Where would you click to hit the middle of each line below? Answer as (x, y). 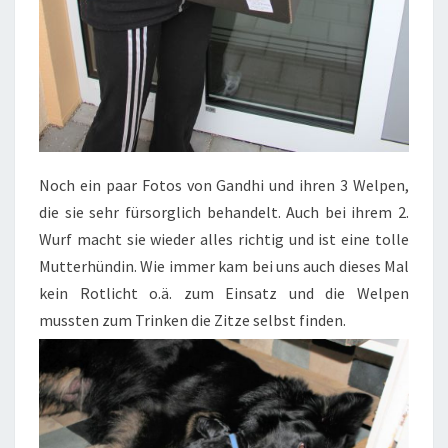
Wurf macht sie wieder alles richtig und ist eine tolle (224, 239)
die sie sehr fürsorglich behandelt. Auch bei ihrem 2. (224, 212)
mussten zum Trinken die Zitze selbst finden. (192, 320)
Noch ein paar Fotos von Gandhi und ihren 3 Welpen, (224, 185)
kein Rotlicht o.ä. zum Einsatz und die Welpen (224, 293)
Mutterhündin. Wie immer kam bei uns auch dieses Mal (224, 266)
